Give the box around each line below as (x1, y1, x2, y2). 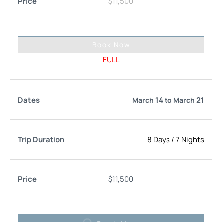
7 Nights (176, 134, 204, 145)
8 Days (147, 134, 170, 145)
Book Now (92, 39, 130, 49)
